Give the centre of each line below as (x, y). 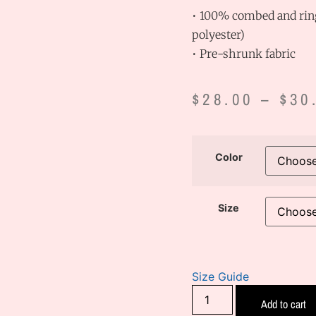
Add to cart (284, 304)
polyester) (218, 34)
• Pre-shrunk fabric (244, 53)
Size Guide (220, 276)
